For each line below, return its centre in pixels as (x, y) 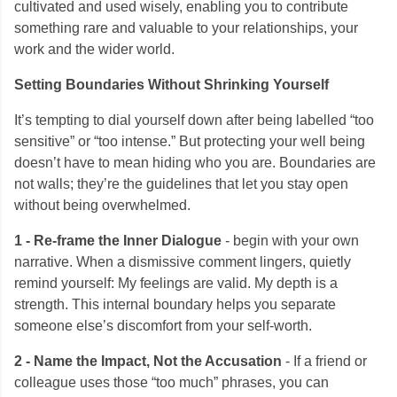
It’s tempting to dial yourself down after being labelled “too (194, 120)
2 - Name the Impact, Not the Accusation (148, 361)
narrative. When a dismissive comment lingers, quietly (183, 262)
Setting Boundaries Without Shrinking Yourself (171, 85)
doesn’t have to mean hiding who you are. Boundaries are (195, 163)
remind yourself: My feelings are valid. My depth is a (176, 283)
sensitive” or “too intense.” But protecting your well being (190, 141)
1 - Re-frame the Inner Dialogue (120, 241)
